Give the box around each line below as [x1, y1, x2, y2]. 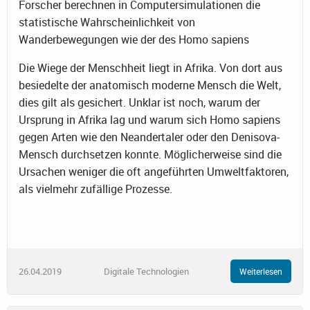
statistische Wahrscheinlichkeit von [19, 14, 195, 30]
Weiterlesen [239, 266, 282, 277]
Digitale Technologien [103, 264, 189, 277]
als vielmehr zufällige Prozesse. [19, 181, 172, 197]
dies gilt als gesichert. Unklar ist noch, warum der [19, 94, 260, 110]
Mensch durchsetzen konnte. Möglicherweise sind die [19, 146, 282, 162]
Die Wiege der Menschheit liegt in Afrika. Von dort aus [19, 60, 282, 75]
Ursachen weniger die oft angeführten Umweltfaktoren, [19, 163, 289, 179]
